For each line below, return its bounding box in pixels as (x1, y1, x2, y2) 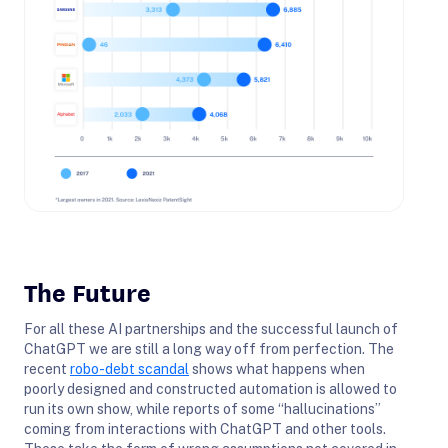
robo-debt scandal (70, 360, 189, 377)
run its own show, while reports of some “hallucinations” (24, 400, 381, 417)
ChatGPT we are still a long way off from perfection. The (24, 340, 394, 357)
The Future (24, 272, 151, 309)
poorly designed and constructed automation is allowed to (24, 380, 397, 397)
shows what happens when (189, 360, 365, 377)
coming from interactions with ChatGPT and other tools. (24, 420, 386, 437)
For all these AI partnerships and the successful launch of (24, 320, 398, 337)
